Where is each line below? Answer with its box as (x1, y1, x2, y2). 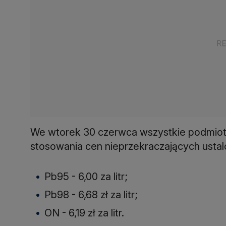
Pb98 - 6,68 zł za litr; (44, 188, 138, 201)
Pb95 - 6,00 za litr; (44, 170, 128, 183)
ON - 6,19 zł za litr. (44, 206, 124, 219)
